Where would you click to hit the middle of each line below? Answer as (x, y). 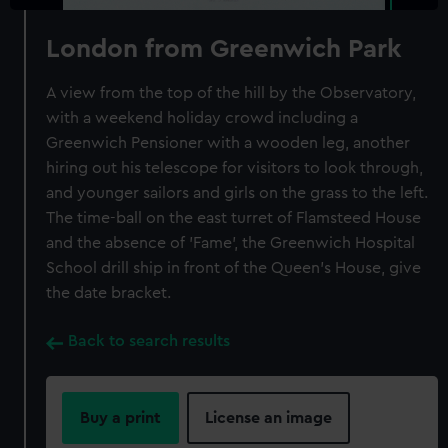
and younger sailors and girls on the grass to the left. (237, 193)
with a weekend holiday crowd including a (202, 118)
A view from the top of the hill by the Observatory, (231, 93)
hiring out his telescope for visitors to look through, (235, 168)
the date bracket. (109, 293)
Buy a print (121, 418)
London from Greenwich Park (224, 49)
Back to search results (149, 341)
